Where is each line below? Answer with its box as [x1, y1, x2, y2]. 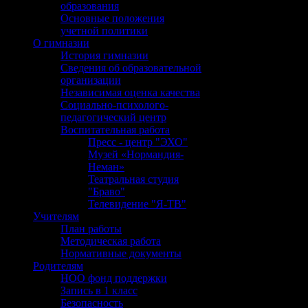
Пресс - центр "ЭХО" [88, 136, 188, 148]
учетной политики [60, 25, 148, 36]
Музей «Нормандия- [88, 148, 184, 160]
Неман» [88, 161, 124, 173]
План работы [60, 223, 122, 234]
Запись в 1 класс [60, 285, 137, 296]
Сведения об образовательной [60, 62, 201, 74]
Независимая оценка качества [60, 87, 200, 98]
